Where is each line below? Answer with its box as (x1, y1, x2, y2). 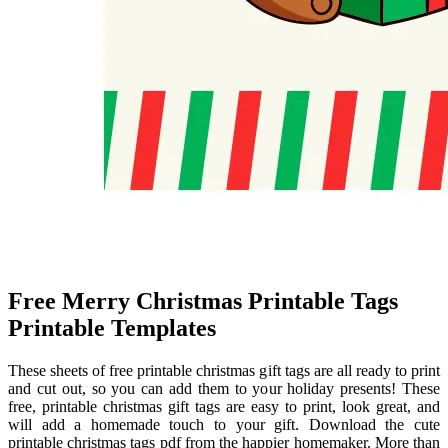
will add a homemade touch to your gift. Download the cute (8, 416, 440, 434)
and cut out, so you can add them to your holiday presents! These (8, 380, 440, 398)
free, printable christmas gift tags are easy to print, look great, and (8, 398, 440, 416)
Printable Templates (8, 315, 216, 342)
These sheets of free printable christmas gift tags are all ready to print (8, 362, 440, 380)
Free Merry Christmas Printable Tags (8, 288, 398, 315)
